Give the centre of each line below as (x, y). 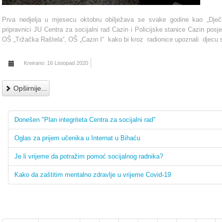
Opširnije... (29, 88)
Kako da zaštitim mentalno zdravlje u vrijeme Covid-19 (93, 175)
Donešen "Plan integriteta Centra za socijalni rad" (85, 120)
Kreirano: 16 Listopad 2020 (56, 63)
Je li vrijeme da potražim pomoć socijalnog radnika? (89, 157)
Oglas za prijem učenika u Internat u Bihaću (77, 138)
